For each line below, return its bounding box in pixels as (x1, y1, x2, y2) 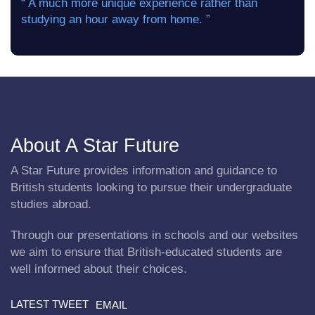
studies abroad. (11, 198, 91, 211)
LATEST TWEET (11, 298, 89, 310)
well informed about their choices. (11, 262, 187, 276)
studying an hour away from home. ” (21, 13, 210, 26)
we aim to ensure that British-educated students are (11, 245, 282, 259)
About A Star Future (11, 135, 179, 156)
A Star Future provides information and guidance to (11, 164, 277, 177)
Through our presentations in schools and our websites (11, 229, 298, 242)
